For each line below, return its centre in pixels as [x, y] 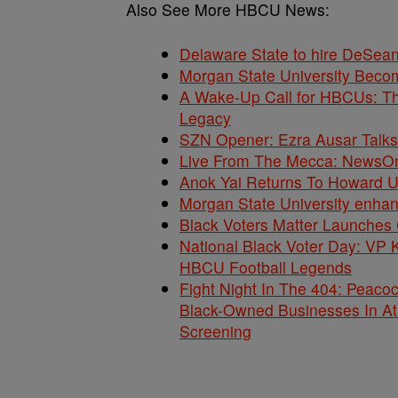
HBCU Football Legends [266, 267]
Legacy [205, 118]
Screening [215, 331]
